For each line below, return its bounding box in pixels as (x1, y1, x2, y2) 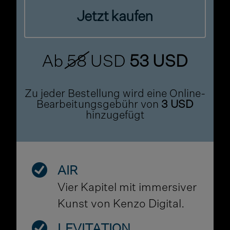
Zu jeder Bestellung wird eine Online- (25, 89, 205, 100)
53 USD (126, 54, 188, 71)
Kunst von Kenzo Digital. (57, 199, 185, 210)
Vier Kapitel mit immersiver (57, 182, 197, 194)
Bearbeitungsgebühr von (36, 100, 161, 111)
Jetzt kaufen (77, 10, 153, 25)
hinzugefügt (85, 110, 145, 122)
